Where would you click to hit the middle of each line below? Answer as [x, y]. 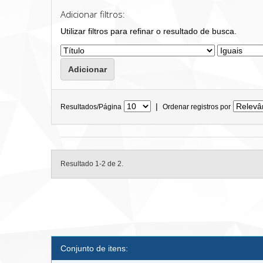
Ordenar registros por [197, 107]
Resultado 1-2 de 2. [92, 164]
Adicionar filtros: [93, 14]
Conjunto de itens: [94, 248]
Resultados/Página [91, 107]
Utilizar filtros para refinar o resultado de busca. [149, 31]
